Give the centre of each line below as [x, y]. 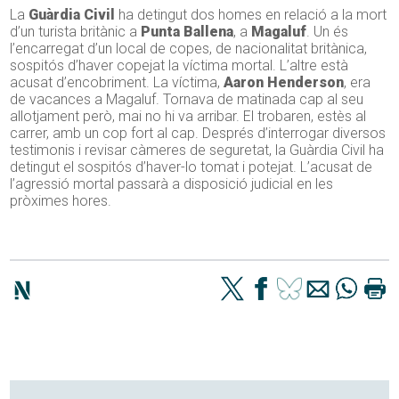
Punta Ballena [187, 32]
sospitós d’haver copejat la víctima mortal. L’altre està [179, 65]
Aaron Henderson [284, 82]
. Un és [328, 32]
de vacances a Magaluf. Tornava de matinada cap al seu [187, 99]
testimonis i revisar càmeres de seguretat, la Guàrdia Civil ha [197, 150]
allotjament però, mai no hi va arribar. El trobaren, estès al [188, 116]
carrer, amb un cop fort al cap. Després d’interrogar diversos [198, 133]
